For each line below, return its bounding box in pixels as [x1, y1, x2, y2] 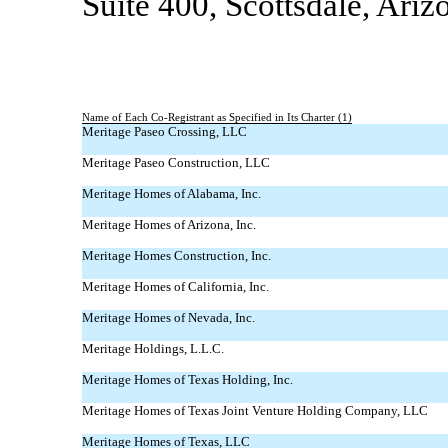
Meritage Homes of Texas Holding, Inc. [82, 371, 293, 387]
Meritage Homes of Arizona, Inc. [82, 216, 256, 232]
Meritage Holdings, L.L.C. [82, 340, 224, 356]
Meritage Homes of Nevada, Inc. [82, 309, 255, 325]
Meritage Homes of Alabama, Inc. [82, 185, 261, 201]
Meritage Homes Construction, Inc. [82, 247, 271, 263]
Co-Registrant [151, 111, 214, 123]
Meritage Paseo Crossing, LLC [82, 123, 247, 139]
